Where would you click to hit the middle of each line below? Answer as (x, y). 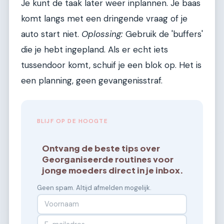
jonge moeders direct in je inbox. (113, 170)
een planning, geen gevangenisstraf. (92, 81)
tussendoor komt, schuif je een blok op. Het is (111, 65)
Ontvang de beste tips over (101, 148)
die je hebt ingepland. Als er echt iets (94, 50)
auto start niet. (51, 34)
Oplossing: (102, 34)
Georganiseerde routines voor (108, 159)
